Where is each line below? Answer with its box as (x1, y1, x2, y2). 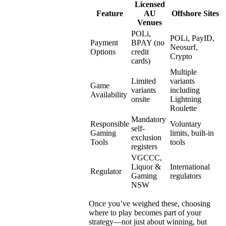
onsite (131, 95, 150, 104)
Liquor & (131, 162, 161, 172)
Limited (131, 77, 156, 86)
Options (90, 47, 116, 56)
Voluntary (170, 120, 201, 129)
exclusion (131, 133, 161, 142)
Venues (137, 18, 162, 27)
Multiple (170, 68, 197, 77)
